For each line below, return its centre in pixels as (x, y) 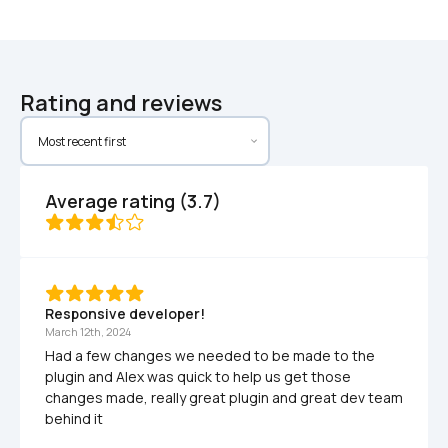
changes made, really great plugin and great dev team (224, 397)
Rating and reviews (121, 103)
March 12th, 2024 (88, 331)
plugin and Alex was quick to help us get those (198, 376)
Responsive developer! (125, 313)
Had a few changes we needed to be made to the (210, 355)
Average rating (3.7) (133, 201)
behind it (74, 418)
